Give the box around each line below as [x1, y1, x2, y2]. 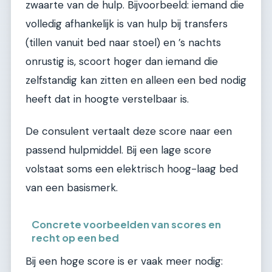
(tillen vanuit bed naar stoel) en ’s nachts [25, 35, 221, 49]
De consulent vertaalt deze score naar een [25, 124, 232, 138]
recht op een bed [32, 231, 120, 244]
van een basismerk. [25, 181, 118, 195]
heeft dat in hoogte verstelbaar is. [25, 92, 189, 106]
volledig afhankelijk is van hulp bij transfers [25, 16, 228, 30]
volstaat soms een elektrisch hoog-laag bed [25, 162, 238, 176]
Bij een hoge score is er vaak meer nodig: [25, 254, 223, 268]
